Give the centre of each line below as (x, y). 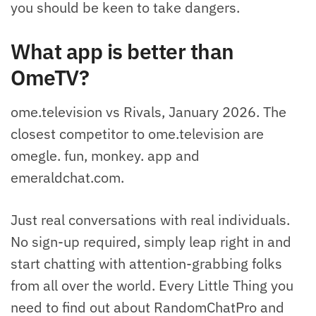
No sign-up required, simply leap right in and (151, 241)
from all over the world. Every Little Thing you (152, 285)
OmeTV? (50, 78)
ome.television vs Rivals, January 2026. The (148, 112)
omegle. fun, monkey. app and (105, 156)
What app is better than (122, 51)
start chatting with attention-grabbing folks (146, 263)
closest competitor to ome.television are (137, 134)
